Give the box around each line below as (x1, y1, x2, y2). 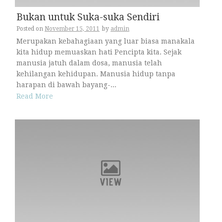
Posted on (16, 25, 45, 33)
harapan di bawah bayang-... (16, 81, 116, 89)
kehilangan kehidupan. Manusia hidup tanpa (16, 70, 175, 78)
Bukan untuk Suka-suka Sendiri (16, 11, 160, 23)
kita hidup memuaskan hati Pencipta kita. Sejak (16, 48, 181, 56)
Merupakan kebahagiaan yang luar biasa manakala (16, 37, 195, 46)
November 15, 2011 (45, 25, 100, 33)
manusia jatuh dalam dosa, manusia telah (16, 59, 162, 67)
